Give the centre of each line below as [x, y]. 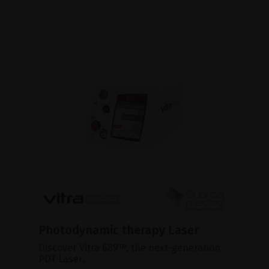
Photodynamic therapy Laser [119, 230]
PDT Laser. [62, 259]
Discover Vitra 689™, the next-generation [129, 248]
